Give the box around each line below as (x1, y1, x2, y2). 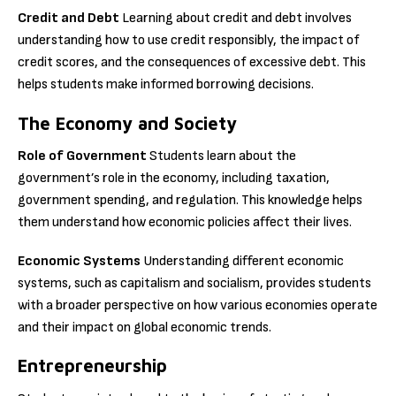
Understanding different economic (141, 253, 344, 270)
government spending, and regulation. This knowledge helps (18, 191, 362, 209)
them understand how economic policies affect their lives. (18, 213, 352, 231)
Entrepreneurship (18, 355, 167, 377)
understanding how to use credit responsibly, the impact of (18, 32, 360, 49)
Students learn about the (147, 147, 296, 164)
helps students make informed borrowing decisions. (18, 76, 314, 94)
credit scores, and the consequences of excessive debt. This (18, 54, 366, 72)
